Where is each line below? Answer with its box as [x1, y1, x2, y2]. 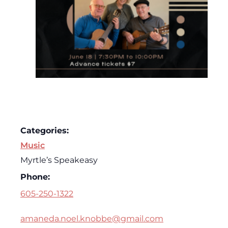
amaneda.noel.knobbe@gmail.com [20, 213, 163, 223]
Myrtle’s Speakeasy [20, 155, 98, 165]
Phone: [20, 172, 50, 182]
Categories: [20, 125, 69, 135]
